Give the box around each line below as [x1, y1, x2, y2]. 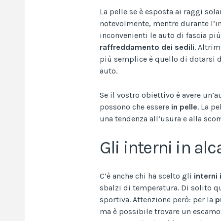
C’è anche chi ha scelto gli [100, 171, 194, 181]
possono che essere [100, 102, 171, 111]
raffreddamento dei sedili [100, 42, 194, 52]
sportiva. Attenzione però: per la [100, 194, 215, 204]
